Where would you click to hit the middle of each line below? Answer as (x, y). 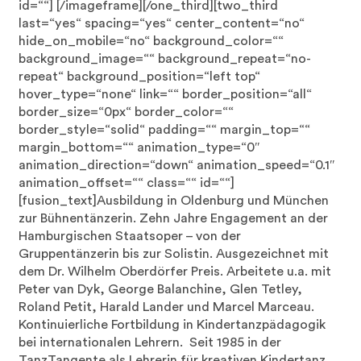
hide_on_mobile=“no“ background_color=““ (151, 41)
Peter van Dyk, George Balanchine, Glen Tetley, (161, 289)
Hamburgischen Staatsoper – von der (130, 236)
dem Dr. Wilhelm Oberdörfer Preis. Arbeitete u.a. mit (175, 272)
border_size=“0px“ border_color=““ (127, 112)
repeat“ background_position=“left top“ (140, 77)
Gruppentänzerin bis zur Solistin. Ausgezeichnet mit (174, 254)
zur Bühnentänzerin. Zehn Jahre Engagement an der (174, 218)
